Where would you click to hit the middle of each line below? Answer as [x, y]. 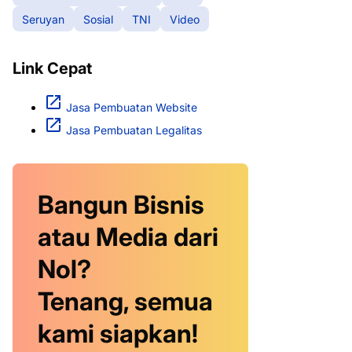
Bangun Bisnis [121, 205]
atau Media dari [128, 237]
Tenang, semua [125, 301]
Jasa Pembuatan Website [132, 107]
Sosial [98, 19]
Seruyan [43, 19]
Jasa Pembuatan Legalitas [134, 130]
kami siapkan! [118, 334]
